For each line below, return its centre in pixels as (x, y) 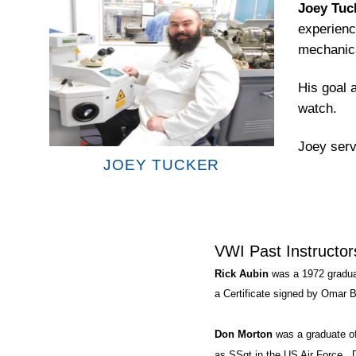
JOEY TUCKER (162, 165)
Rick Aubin (242, 273)
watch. (317, 108)
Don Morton (244, 335)
